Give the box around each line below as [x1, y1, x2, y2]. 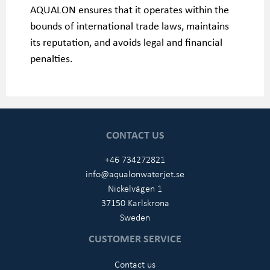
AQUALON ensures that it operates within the [30, 2, 229, 16]
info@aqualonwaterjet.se [86, 167, 184, 180]
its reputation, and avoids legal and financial [30, 34, 222, 49]
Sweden [120, 210, 150, 224]
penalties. [30, 51, 73, 65]
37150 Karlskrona [101, 196, 169, 209]
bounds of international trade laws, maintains [30, 18, 229, 33]
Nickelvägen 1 [108, 181, 162, 195]
